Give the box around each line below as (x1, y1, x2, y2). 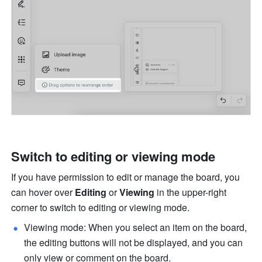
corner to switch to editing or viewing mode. (11, 200, 190, 214)
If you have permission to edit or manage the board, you (11, 170, 240, 184)
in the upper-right (154, 185, 227, 199)
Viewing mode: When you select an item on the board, (24, 220, 247, 234)
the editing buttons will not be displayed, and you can (24, 235, 243, 249)
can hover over (11, 185, 75, 199)
